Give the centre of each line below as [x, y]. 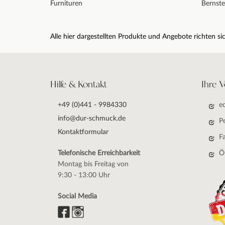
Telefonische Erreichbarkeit [99, 153]
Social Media [77, 196]
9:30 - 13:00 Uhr [84, 175]
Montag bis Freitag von [93, 164]
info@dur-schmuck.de [92, 118]
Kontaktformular [83, 132]
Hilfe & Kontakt [79, 85]
